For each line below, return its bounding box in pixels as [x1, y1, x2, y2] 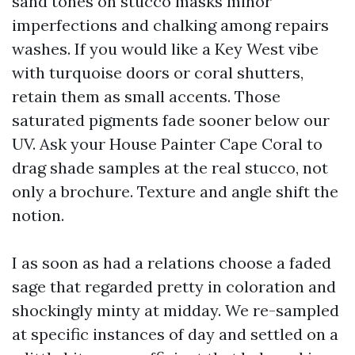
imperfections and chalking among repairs [12, 15, 329, 35]
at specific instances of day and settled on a [12, 324, 338, 344]
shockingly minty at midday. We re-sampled [12, 300, 339, 320]
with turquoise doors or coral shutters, [12, 63, 303, 82]
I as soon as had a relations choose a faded [12, 253, 331, 273]
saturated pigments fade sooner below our [12, 110, 330, 130]
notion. [12, 205, 64, 225]
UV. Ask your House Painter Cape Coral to [12, 134, 323, 154]
